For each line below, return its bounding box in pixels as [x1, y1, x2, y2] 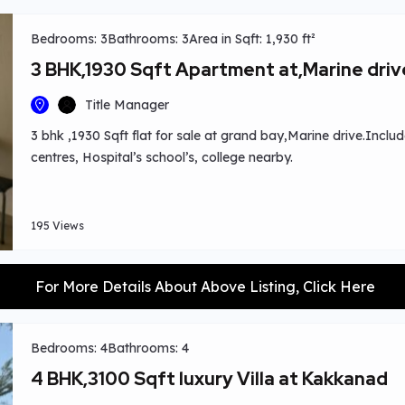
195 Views [31, 219, 84, 232]
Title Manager [85, 97, 169, 113]
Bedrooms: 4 [31, 340, 108, 356]
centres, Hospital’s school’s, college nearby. [31, 149, 293, 165]
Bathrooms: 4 [108, 340, 189, 356]
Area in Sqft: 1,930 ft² [189, 31, 316, 47]
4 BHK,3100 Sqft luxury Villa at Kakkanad [31, 367, 388, 391]
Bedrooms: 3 [31, 31, 108, 47]
